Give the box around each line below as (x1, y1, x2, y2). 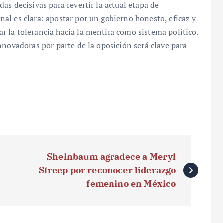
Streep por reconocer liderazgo (38, 164, 176, 176)
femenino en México (86, 177, 176, 189)
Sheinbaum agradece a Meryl (47, 150, 176, 162)
